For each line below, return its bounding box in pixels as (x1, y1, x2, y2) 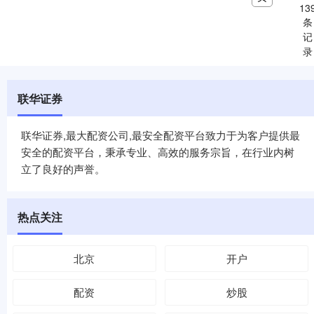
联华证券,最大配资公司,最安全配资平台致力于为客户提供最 (21, 128, 300, 143)
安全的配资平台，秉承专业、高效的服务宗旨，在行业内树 (21, 144, 294, 160)
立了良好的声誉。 (21, 161, 105, 177)
